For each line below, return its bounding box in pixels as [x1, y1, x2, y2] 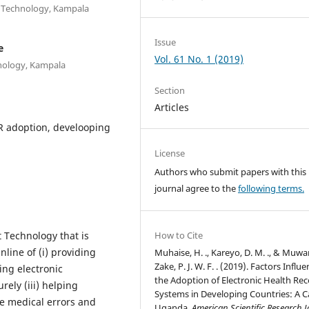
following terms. [238, 182, 305, 195]
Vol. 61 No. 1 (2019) [154, 52, 244, 66]
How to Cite [154, 229, 203, 242]
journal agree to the [154, 182, 239, 195]
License [154, 147, 186, 160]
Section [154, 84, 186, 97]
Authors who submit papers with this [154, 166, 307, 179]
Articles [154, 101, 190, 114]
